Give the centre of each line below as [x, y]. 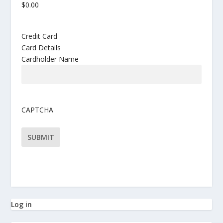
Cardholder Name [50, 59]
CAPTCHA [37, 110]
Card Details [41, 48]
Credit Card [39, 36]
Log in [22, 204]
